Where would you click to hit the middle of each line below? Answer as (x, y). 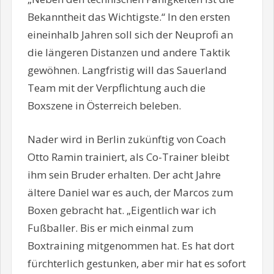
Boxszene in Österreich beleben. (104, 106)
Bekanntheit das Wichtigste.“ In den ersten (128, 17)
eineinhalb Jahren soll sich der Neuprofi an (130, 35)
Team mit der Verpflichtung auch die (116, 88)
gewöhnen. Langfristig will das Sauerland (127, 70)
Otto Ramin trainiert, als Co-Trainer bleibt (128, 157)
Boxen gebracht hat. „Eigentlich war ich (121, 210)
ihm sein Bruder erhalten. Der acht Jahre (124, 174)
